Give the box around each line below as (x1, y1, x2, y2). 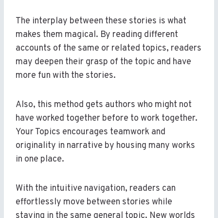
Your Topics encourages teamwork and (16, 127, 165, 138)
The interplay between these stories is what (16, 16, 186, 27)
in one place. (16, 154, 64, 165)
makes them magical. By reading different (16, 29, 178, 41)
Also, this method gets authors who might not (16, 99, 192, 111)
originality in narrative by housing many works (16, 140, 195, 152)
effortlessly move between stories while (16, 197, 172, 208)
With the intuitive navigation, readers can (16, 183, 176, 195)
